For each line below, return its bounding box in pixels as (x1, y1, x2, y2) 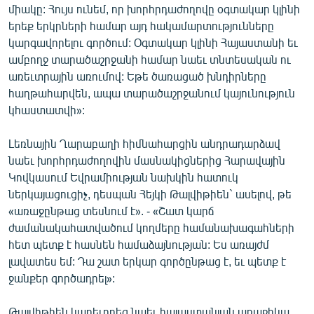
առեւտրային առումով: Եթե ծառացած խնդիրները (8, 69, 266, 83)
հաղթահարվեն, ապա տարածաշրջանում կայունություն (8, 86, 295, 100)
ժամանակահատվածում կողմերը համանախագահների (8, 221, 294, 234)
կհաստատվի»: (8, 103, 85, 116)
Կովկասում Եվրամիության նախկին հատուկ (8, 170, 238, 184)
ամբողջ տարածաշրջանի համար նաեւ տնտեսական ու (8, 53, 291, 66)
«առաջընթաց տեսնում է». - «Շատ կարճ (8, 204, 214, 217)
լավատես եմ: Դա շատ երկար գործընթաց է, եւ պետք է (8, 254, 286, 268)
